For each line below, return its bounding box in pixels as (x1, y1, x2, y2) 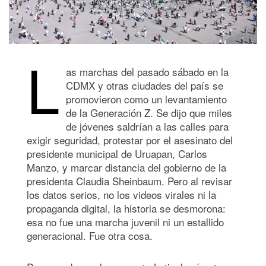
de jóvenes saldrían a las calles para (66, 118, 229, 134)
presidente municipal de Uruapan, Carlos (27, 145, 207, 161)
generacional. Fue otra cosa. (27, 227, 153, 243)
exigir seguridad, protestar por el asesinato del (27, 132, 233, 147)
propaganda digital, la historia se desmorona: (27, 200, 226, 216)
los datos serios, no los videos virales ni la (27, 186, 216, 202)
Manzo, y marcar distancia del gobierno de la (27, 159, 226, 175)
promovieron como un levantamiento (66, 91, 227, 106)
